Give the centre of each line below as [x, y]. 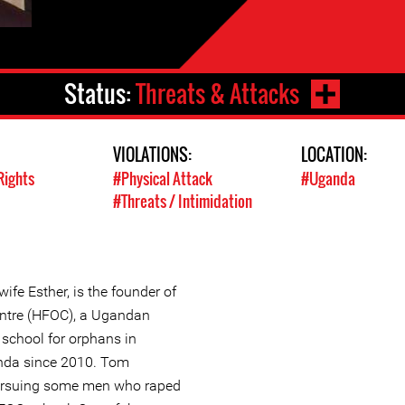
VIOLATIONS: [153, 155]
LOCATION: [335, 155]
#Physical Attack [163, 179]
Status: [100, 94]
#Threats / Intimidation [183, 202]
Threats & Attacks [218, 94]
